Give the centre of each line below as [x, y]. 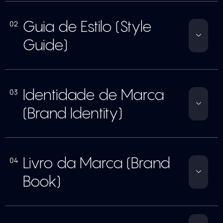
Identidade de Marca [93, 94]
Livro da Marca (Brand [96, 163]
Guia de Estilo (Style [87, 26]
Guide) [45, 45]
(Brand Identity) [73, 113]
